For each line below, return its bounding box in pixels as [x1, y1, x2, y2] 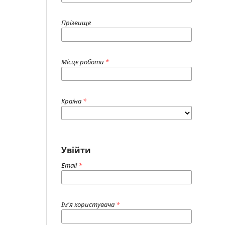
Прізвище [61, 18, 91, 27]
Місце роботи [61, 57, 105, 66]
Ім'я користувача [61, 199, 116, 209]
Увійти [61, 144, 91, 156]
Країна [61, 96, 83, 105]
